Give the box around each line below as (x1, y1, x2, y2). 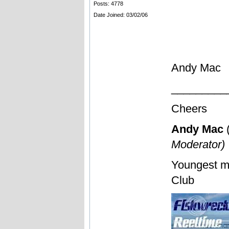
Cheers (171, 102, 207, 115)
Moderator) (171, 138, 225, 151)
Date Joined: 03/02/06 (93, 11, 148, 18)
